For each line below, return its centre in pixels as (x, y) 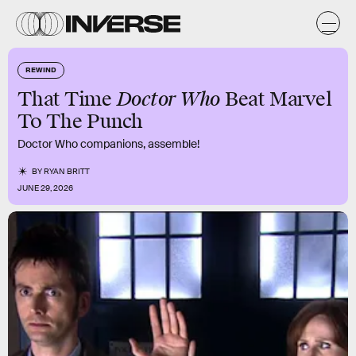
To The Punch (81, 122)
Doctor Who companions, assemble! (108, 144)
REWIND (41, 69)
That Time (67, 99)
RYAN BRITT (67, 171)
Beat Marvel (276, 99)
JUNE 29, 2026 (45, 188)
